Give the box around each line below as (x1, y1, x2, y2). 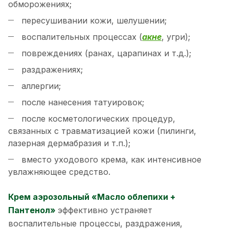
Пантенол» (8, 204, 58, 215)
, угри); (162, 31, 190, 42)
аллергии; (21, 80, 61, 91)
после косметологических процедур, (21, 113, 175, 124)
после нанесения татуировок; (21, 97, 144, 107)
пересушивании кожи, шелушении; (21, 15, 167, 26)
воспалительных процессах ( (21, 31, 142, 42)
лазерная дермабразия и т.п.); (8, 138, 130, 148)
